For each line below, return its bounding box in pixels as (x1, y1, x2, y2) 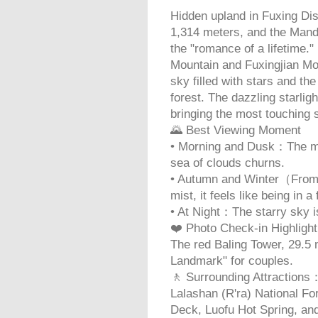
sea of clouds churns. (170, 156, 285, 170)
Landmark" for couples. (170, 254, 293, 268)
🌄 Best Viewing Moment (170, 124, 301, 137)
